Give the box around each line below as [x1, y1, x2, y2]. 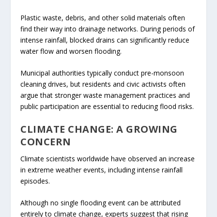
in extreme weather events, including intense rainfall [20, 165, 183, 174]
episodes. [20, 176, 50, 186]
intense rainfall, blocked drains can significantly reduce [20, 35, 190, 45]
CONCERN [20, 135, 71, 148]
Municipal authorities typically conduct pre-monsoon [20, 68, 185, 78]
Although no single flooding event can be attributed [20, 198, 181, 208]
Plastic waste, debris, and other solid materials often [20, 13, 186, 22]
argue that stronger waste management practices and [20, 91, 190, 100]
